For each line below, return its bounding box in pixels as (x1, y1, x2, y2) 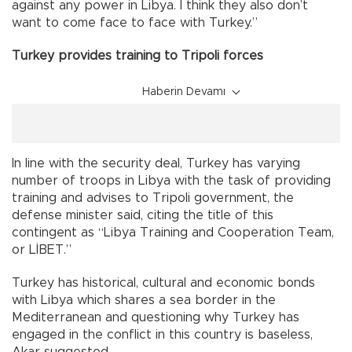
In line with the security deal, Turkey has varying (12, 157, 300, 170)
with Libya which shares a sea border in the (12, 294, 276, 307)
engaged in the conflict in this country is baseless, (12, 328, 313, 342)
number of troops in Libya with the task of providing (12, 174, 331, 188)
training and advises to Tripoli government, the (12, 192, 294, 205)
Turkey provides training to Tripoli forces (12, 49, 263, 63)
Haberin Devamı (142, 86, 225, 98)
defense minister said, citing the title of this (12, 209, 273, 222)
